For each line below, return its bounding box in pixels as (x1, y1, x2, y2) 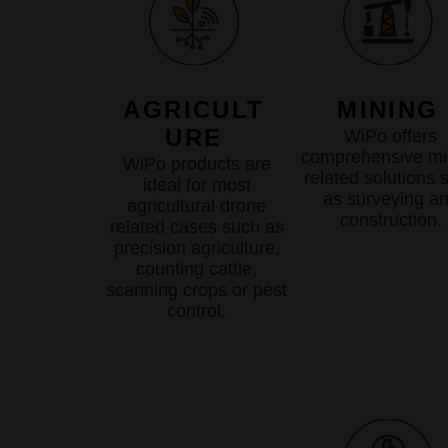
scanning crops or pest (106, 280, 287, 300)
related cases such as (109, 217, 284, 237)
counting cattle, (136, 259, 257, 279)
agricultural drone (127, 196, 266, 216)
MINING (337, 96, 439, 123)
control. (167, 301, 226, 321)
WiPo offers (344, 126, 437, 146)
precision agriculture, (113, 238, 280, 258)
